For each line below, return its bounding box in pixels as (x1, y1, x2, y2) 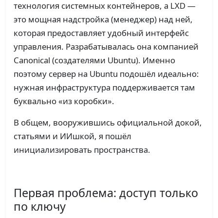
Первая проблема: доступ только (14, 185, 198, 201)
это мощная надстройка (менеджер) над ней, (14, 14, 193, 25)
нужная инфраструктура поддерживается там (14, 82, 195, 93)
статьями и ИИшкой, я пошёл (14, 130, 131, 142)
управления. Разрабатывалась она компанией (14, 41, 199, 53)
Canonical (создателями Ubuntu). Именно (14, 54, 175, 66)
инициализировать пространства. (14, 144, 150, 156)
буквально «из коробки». (14, 95, 114, 107)
